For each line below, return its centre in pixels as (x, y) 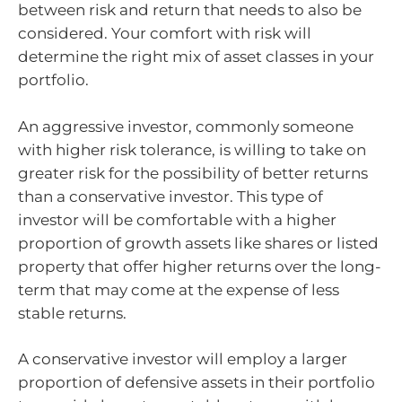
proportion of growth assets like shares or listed (198, 243)
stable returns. (72, 313)
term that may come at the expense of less (179, 289)
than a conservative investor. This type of (170, 196)
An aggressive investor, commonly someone (186, 126)
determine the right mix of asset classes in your (196, 57)
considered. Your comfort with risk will (165, 34)
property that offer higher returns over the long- (200, 266)
